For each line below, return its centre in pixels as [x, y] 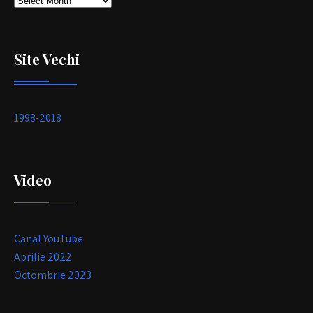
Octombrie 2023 [53, 275]
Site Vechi [47, 59]
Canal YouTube [49, 238]
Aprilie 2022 [43, 256]
